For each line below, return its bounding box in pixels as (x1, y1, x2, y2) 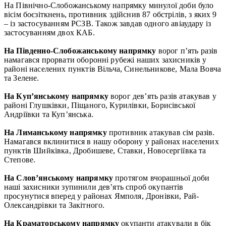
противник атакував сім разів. (108, 128, 215, 137)
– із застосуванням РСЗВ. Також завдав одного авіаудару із (4, 19, 211, 28)
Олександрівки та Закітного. (4, 200, 105, 209)
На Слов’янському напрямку (4, 173, 113, 182)
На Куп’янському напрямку (4, 91, 110, 100)
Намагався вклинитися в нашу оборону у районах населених (4, 137, 219, 146)
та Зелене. (4, 73, 39, 82)
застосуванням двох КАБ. (4, 28, 95, 37)
